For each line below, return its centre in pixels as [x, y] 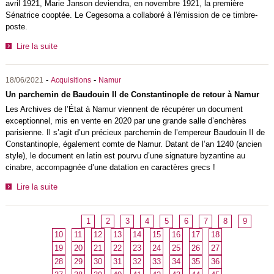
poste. [16, 27]
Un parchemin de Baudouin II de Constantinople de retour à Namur [132, 95]
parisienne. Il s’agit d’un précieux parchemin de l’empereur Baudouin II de [135, 133]
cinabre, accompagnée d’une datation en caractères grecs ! [110, 168]
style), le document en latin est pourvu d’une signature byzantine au [125, 156]
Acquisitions [71, 80]
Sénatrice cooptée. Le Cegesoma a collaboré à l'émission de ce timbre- [131, 15]
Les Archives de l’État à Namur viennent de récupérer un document [124, 109]
